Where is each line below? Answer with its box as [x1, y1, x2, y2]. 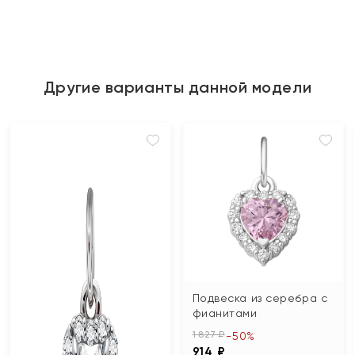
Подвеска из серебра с [192, 291, 328, 304]
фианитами [192, 306, 258, 319]
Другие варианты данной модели [43, 78, 312, 97]
